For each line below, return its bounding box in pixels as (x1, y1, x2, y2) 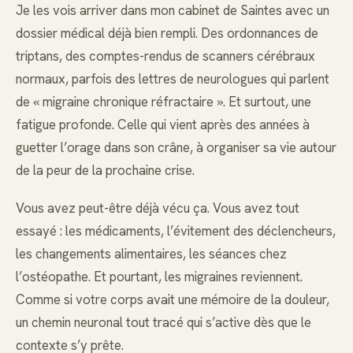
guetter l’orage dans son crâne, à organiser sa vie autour (16, 139, 336, 156)
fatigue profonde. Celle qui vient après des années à (16, 116, 310, 133)
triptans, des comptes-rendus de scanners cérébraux (16, 47, 315, 65)
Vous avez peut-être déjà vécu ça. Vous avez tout (16, 199, 299, 217)
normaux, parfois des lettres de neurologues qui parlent (16, 70, 329, 87)
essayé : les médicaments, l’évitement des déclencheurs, (16, 222, 336, 240)
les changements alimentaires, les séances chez (16, 245, 287, 263)
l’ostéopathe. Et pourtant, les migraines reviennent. (16, 268, 303, 286)
